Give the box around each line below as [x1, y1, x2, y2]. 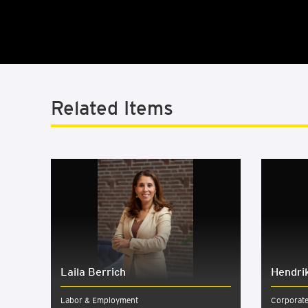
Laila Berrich [60, 265, 126, 278]
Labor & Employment [60, 295, 138, 305]
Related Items [50, 96, 173, 120]
